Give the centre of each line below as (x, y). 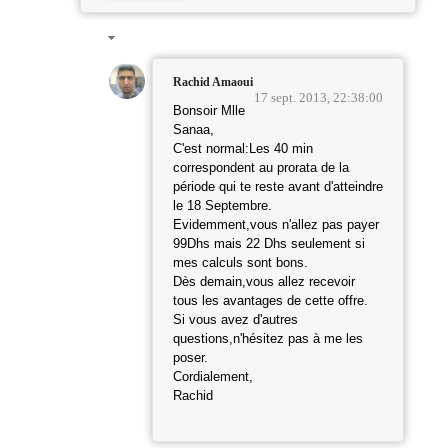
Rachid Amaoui (213, 82)
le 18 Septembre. (222, 206)
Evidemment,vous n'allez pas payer (276, 225)
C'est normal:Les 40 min (243, 149)
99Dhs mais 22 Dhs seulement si (269, 244)
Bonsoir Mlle (209, 111)
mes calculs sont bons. (240, 263)
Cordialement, (213, 377)
